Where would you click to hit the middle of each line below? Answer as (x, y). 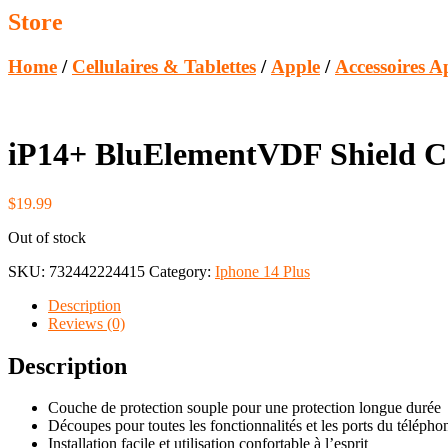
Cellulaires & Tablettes (164, 67)
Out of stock (47, 237)
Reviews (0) (86, 323)
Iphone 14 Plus (262, 271)
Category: (182, 271)
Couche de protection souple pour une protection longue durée (244, 408)
